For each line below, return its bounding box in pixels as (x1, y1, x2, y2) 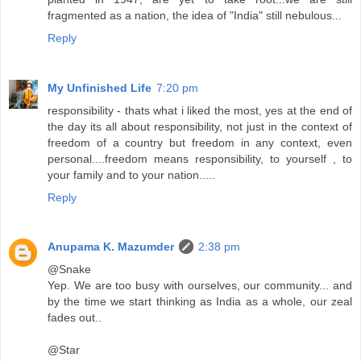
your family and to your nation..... (48, 168, 215, 181)
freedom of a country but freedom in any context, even (48, 135, 352, 149)
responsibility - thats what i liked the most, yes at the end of (48, 103, 352, 117)
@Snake (48, 263, 91, 276)
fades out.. (48, 311, 102, 325)
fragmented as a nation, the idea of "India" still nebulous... (48, 8, 342, 22)
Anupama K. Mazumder (48, 240, 174, 254)
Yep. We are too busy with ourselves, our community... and (48, 279, 352, 293)
